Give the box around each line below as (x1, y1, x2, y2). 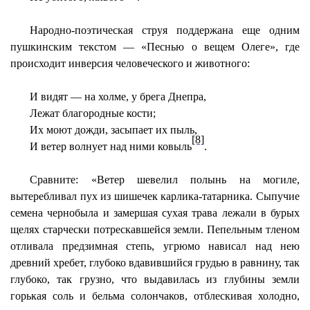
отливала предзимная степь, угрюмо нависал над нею (10, 240, 300, 252)
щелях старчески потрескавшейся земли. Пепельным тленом (10, 224, 300, 235)
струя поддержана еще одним (133, 24, 300, 36)
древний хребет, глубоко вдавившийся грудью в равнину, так (10, 257, 300, 268)
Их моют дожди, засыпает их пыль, (30, 124, 198, 136)
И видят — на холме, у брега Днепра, (30, 91, 207, 102)
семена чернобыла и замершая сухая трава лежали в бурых (10, 207, 300, 219)
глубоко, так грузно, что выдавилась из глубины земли (10, 273, 300, 285)
